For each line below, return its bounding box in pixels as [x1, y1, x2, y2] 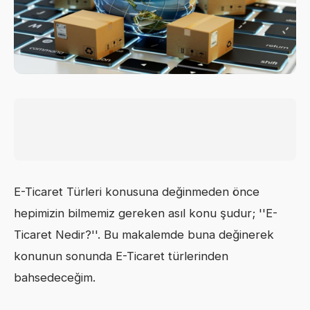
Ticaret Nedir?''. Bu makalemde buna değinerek [14, 228, 274, 242]
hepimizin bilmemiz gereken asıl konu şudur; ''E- [14, 206, 277, 221]
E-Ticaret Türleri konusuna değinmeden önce [14, 185, 259, 199]
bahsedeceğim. [14, 271, 95, 285]
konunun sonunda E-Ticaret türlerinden [14, 249, 228, 264]
